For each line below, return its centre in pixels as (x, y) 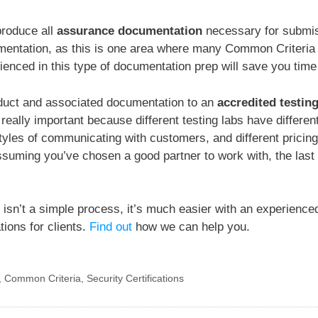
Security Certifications (135, 279)
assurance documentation (130, 31)
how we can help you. (191, 227)
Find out (111, 227)
